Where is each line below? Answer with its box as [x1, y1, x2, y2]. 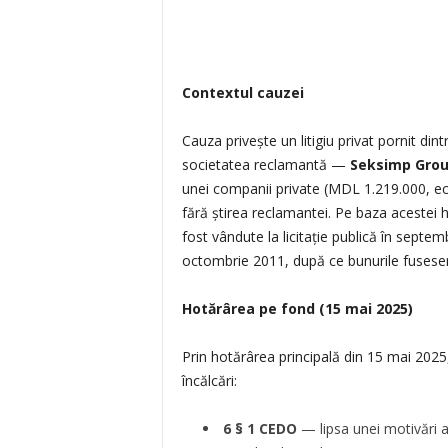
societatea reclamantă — [181, 155, 350, 174]
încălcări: [181, 371, 237, 390]
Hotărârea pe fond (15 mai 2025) [181, 299, 413, 318]
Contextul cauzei [181, 83, 304, 102]
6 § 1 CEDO [222, 419, 297, 438]
